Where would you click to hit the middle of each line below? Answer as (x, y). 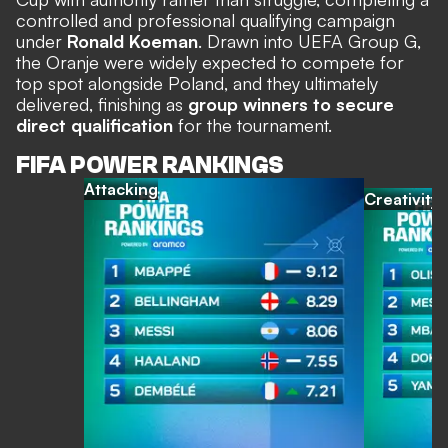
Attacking (121, 188)
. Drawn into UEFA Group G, (309, 40)
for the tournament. (252, 124)
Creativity (401, 198)
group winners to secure (291, 103)
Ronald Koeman (132, 40)
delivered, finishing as (102, 103)
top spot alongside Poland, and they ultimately (197, 82)
